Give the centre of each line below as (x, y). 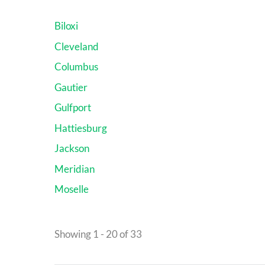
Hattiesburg (81, 128)
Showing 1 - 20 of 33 (98, 234)
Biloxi (66, 26)
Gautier (71, 87)
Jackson (72, 148)
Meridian (75, 169)
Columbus (76, 67)
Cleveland (77, 46)
